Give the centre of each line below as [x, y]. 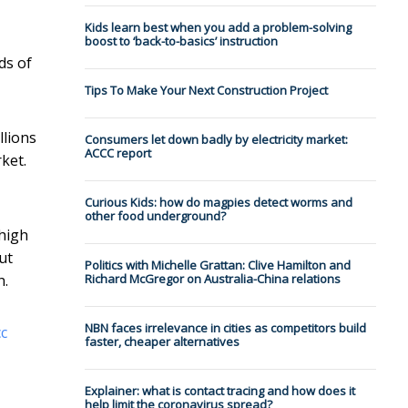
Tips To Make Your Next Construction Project [206, 91]
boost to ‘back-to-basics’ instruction [181, 41]
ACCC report [117, 153]
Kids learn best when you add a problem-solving [218, 28]
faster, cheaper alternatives [162, 342]
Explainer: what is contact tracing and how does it [219, 391]
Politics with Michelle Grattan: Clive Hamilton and [217, 265]
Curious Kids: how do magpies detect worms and [218, 203]
